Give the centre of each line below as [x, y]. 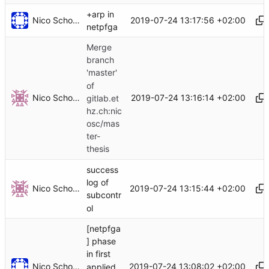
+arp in [100, 14]
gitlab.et [103, 98]
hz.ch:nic [104, 111]
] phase [101, 241]
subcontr [104, 195]
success [102, 170]
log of [98, 183]
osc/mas [103, 124]
